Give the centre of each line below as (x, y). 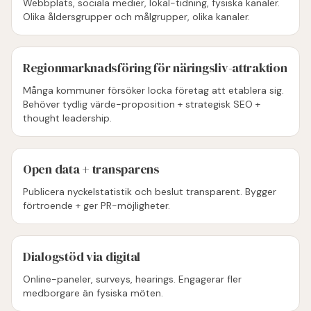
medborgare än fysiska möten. (93, 293)
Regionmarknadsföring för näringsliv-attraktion (155, 68)
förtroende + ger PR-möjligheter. (96, 205)
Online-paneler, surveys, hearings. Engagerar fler (132, 279)
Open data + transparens (91, 169)
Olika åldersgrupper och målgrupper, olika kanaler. (136, 17)
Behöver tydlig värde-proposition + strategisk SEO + (142, 104)
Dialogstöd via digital (82, 257)
